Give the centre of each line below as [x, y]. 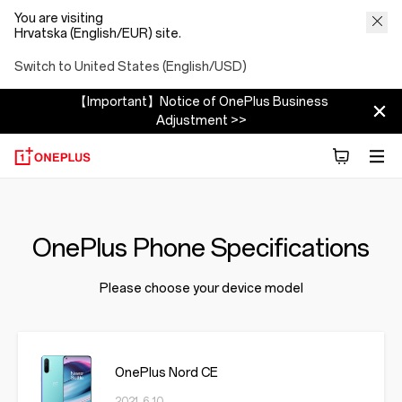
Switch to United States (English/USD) [131, 67]
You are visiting [60, 18]
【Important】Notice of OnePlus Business [201, 102]
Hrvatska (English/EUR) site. [98, 34]
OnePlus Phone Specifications [201, 248]
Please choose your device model [201, 288]
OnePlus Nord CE [166, 373]
